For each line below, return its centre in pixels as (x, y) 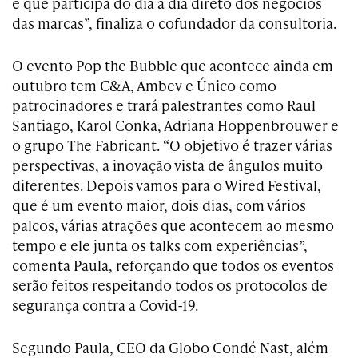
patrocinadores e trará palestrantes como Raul (164, 105)
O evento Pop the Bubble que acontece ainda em (173, 65)
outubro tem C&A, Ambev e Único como (144, 85)
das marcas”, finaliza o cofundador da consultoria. (174, 22)
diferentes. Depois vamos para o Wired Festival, (167, 185)
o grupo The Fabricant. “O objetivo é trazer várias (172, 145)
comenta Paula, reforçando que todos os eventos (173, 265)
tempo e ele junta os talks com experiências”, (160, 245)
